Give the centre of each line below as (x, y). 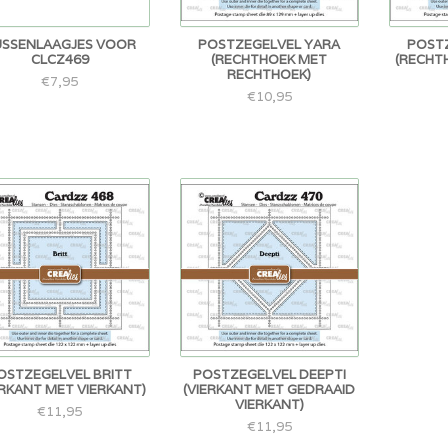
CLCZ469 (59, 60)
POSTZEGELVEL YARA (269, 45)
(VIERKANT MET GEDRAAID (269, 390)
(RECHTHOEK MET (269, 60)
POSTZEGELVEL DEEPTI (269, 375)
